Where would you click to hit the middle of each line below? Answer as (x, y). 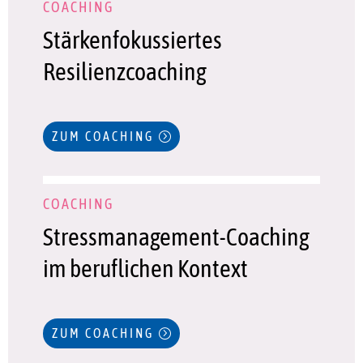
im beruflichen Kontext (145, 268)
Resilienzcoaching (124, 72)
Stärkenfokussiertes (132, 40)
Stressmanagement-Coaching (176, 236)
